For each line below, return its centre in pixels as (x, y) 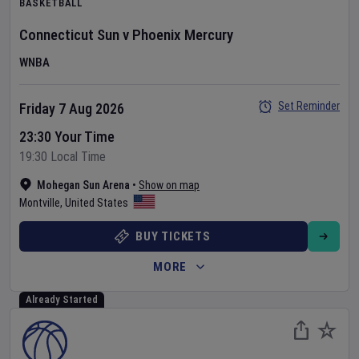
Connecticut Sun (69, 35)
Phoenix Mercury (183, 35)
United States (97, 203)
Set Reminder (309, 106)
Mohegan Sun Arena (83, 185)
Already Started (62, 299)
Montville (40, 203)
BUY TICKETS (173, 236)
